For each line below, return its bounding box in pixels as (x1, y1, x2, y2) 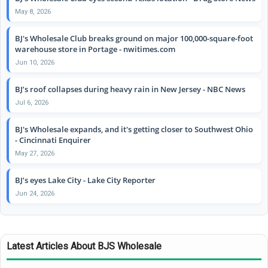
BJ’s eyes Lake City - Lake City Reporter (15, 174, 156, 185)
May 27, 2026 (15, 149, 54, 157)
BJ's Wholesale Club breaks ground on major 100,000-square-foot (15, 32, 253, 44)
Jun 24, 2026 (15, 189, 54, 197)
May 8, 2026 (15, 7, 51, 16)
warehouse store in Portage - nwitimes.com (15, 43, 175, 54)
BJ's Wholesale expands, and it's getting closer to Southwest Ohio (15, 123, 253, 135)
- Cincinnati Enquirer (15, 134, 91, 145)
